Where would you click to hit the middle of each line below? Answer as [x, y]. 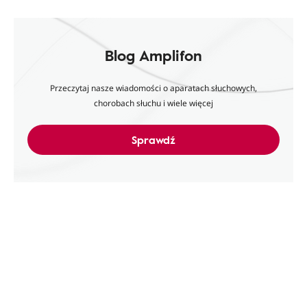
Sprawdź [153, 140]
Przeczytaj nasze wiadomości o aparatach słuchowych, [153, 88]
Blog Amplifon [153, 55]
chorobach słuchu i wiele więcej [153, 103]
